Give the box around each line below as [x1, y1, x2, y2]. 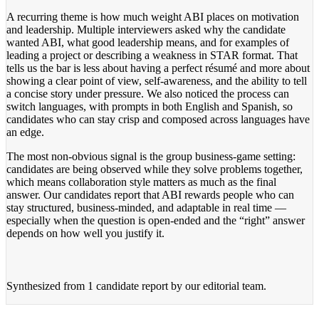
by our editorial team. [168, 279, 266, 292]
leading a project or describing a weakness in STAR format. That [6, 48, 298, 61]
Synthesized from [6, 279, 88, 292]
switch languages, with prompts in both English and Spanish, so [6, 100, 293, 113]
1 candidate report [88, 279, 168, 292]
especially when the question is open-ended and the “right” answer [6, 214, 305, 226]
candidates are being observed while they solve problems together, [6, 162, 303, 175]
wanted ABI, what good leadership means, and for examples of [6, 36, 289, 48]
